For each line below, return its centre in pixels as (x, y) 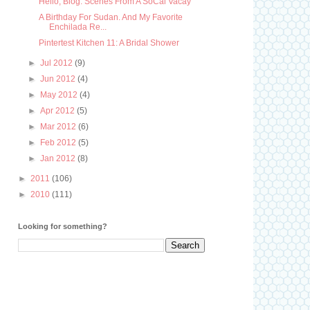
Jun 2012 (59, 79)
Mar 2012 (60, 127)
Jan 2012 (59, 158)
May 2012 (60, 95)
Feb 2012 (60, 143)
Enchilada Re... (77, 27)
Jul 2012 (58, 63)
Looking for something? (63, 226)
